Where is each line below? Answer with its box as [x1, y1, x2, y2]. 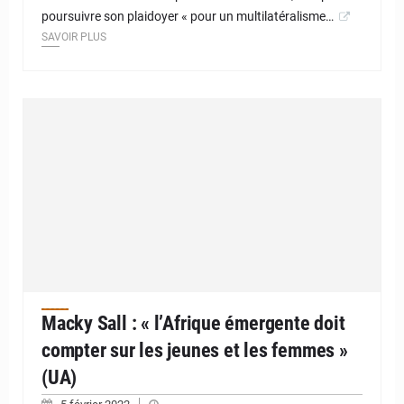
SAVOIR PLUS [41, 31, 106, 44]
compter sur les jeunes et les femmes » [41, 338, 348, 362]
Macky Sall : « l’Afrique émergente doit [41, 311, 345, 335]
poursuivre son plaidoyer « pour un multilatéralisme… [41, 9, 334, 24]
